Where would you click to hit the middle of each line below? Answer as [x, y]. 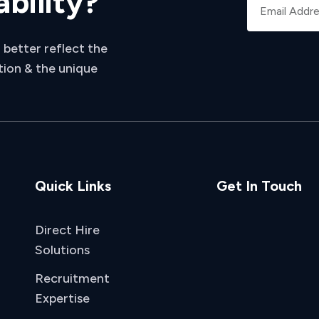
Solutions [62, 250]
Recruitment [72, 278]
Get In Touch [259, 186]
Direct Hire [67, 230]
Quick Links [73, 186]
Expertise [62, 298]
